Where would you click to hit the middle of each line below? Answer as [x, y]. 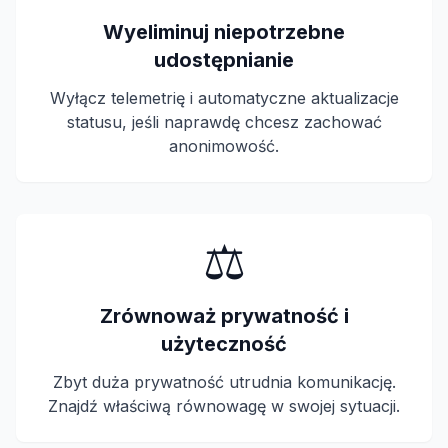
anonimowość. [224, 146]
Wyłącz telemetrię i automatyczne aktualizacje [224, 98]
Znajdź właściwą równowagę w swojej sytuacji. [224, 406]
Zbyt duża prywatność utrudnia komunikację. [224, 382]
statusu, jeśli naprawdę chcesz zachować [224, 122]
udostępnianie [224, 60]
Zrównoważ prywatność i [224, 316]
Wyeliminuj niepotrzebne [224, 32]
